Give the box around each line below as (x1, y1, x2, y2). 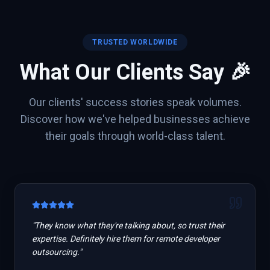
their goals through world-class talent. (45, 130, 225, 142)
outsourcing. (32, 247, 79, 257)
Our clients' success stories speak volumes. (28, 96, 242, 108)
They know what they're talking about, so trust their (34, 221, 225, 230)
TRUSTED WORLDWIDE (92, 38, 178, 46)
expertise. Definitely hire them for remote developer (32, 234, 220, 243)
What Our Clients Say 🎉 (19, 60, 251, 85)
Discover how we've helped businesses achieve (20, 113, 250, 125)
